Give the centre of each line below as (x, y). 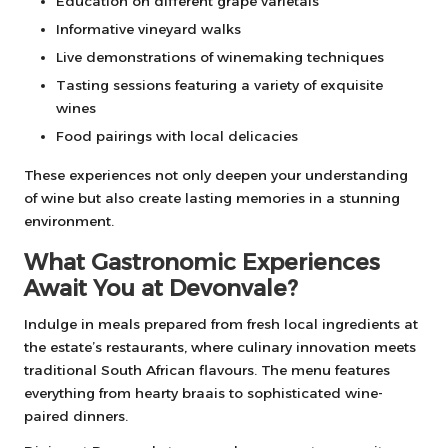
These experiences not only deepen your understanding (216, 175)
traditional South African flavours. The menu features (207, 370)
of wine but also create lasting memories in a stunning (212, 198)
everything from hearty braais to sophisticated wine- (203, 393)
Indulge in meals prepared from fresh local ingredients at (221, 324)
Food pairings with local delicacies (177, 136)
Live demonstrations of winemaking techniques (220, 56)
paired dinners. (76, 416)
